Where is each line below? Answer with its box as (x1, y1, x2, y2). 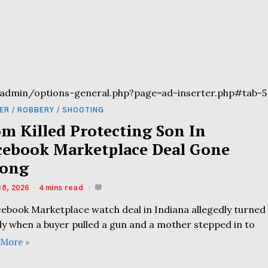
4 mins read (38, 184, 84, 192)
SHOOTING (62, 106, 105, 114)
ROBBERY (17, 106, 55, 114)
